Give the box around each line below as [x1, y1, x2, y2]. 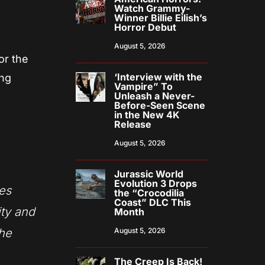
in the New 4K [114, 109, 180, 121]
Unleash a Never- [114, 90, 195, 102]
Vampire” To [114, 80, 173, 93]
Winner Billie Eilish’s [114, 12, 208, 24]
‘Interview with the [114, 71, 203, 83]
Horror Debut [114, 21, 177, 34]
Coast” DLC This [114, 196, 192, 209]
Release [114, 118, 152, 131]
